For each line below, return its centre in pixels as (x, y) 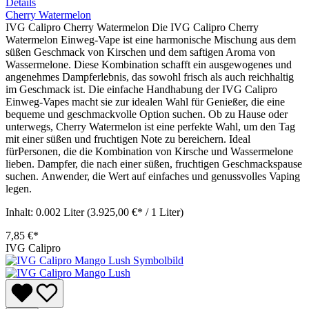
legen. (19, 188)
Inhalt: (21, 212)
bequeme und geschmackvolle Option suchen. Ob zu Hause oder (147, 114)
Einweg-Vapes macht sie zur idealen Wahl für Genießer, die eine (145, 101)
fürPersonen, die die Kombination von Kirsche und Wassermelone (149, 151)
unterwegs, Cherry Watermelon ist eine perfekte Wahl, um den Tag (150, 126)
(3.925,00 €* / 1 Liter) (135, 212)
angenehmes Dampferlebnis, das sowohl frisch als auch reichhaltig (150, 77)
